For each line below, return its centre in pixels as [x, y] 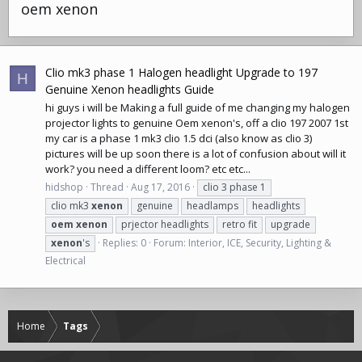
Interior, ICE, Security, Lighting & [260, 243]
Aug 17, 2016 [160, 187]
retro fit [240, 225]
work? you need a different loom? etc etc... [148, 168]
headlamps [213, 206]
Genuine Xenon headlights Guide [130, 89]
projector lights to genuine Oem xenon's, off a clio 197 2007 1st [197, 122]
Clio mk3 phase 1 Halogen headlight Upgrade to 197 [181, 72]
